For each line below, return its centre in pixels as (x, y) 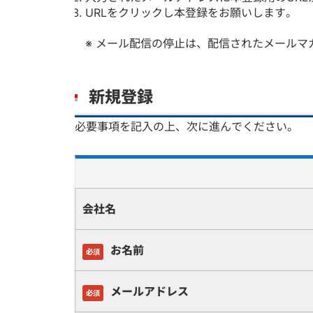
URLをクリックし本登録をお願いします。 (191, 13)
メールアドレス (150, 291)
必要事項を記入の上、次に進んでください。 (187, 126)
